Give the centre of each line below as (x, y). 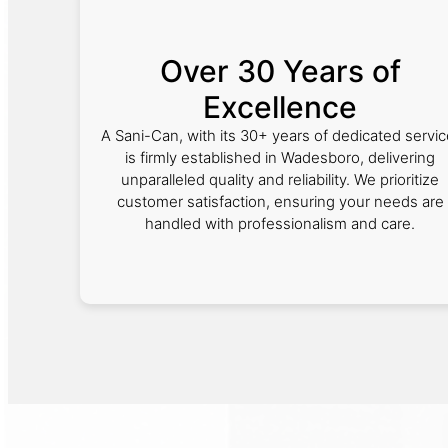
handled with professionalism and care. (280, 223)
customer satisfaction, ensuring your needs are (280, 201)
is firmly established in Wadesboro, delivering (280, 157)
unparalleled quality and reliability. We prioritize (280, 179)
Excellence (280, 107)
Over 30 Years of (280, 71)
